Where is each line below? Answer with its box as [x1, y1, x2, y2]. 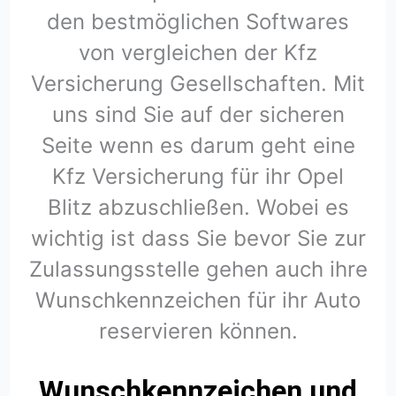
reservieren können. [98, 318, 298, 345]
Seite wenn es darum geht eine [41, 133, 355, 159]
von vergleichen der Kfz [79, 40, 317, 66]
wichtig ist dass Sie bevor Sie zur [30, 225, 366, 252]
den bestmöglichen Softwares [47, 9, 349, 35]
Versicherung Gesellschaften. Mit [31, 71, 365, 97]
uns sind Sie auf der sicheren [51, 102, 345, 128]
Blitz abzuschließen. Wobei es [47, 194, 349, 221]
